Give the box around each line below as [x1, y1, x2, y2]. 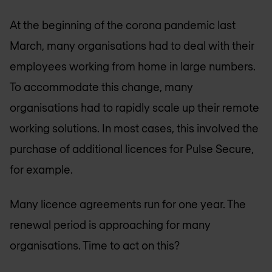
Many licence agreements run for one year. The [10, 197, 246, 211]
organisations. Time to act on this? [10, 238, 180, 252]
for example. [10, 163, 73, 176]
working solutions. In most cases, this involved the [10, 121, 259, 135]
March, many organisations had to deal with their [10, 39, 254, 52]
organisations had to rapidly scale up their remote [10, 101, 259, 114]
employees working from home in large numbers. [10, 59, 256, 73]
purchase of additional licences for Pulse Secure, [10, 142, 254, 155]
